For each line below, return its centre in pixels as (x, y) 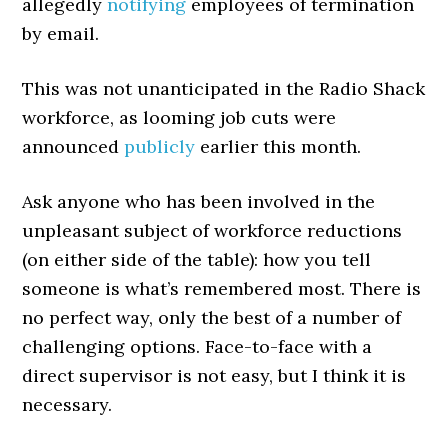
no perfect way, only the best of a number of (212, 317)
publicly (160, 146)
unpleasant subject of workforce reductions (212, 230)
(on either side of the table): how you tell (197, 259)
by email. (61, 33)
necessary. (67, 404)
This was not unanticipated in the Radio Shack (224, 88)
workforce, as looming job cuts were (179, 117)
